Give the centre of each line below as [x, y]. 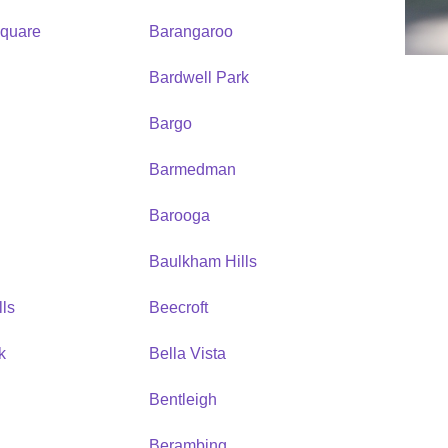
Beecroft [178, 307]
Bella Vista [187, 353]
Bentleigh [182, 399]
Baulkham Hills [202, 261]
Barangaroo [190, 31]
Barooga [179, 215]
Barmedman [192, 169]
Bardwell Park [198, 77]
